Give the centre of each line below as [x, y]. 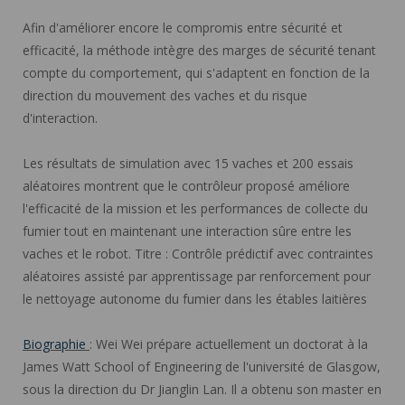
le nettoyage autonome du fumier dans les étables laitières [195, 298]
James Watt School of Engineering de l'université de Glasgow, [202, 366]
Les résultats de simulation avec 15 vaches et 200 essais [188, 163]
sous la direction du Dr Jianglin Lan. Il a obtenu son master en [202, 389]
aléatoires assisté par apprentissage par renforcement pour [197, 276]
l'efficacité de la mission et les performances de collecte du [195, 208]
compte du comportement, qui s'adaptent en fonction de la [196, 72]
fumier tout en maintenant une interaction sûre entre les [187, 231]
